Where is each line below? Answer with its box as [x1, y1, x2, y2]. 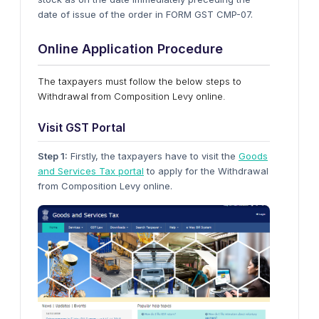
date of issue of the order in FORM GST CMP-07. [38, 9, 253, 20]
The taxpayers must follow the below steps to [38, 75, 241, 87]
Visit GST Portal [38, 120, 125, 135]
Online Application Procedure [38, 41, 226, 56]
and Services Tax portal [38, 165, 144, 177]
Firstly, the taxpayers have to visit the [68, 150, 239, 162]
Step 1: [38, 150, 68, 162]
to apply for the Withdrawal [144, 165, 268, 177]
